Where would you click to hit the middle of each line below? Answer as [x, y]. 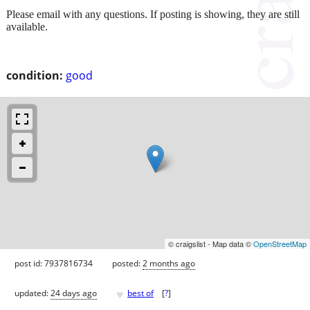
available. [27, 26]
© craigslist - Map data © [211, 243]
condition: [35, 75]
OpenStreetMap [280, 243]
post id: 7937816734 [54, 263]
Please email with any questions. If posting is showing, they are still [153, 14]
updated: [33, 293]
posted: [127, 263]
